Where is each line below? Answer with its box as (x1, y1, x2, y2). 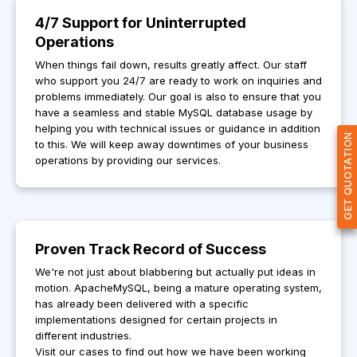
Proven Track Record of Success (35, 241, 266, 258)
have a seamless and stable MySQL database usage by (35, 106, 312, 120)
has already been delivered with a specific (35, 297, 249, 311)
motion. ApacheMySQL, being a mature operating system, (35, 281, 322, 295)
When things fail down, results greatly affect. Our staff (35, 58, 307, 72)
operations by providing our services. (35, 154, 221, 167)
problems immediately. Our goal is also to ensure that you (35, 90, 321, 104)
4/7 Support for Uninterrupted (35, 14, 246, 32)
